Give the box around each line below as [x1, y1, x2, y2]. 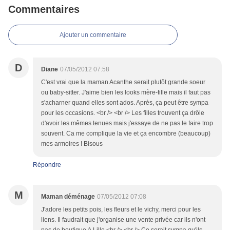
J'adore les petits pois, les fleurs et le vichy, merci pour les [41, 206, 201, 214]
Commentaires [8, 4, 80, 15]
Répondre [33, 161, 61, 169]
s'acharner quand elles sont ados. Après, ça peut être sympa [41, 99, 208, 107]
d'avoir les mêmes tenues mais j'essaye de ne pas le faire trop [41, 120, 213, 127]
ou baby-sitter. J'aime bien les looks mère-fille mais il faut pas [41, 89, 210, 97]
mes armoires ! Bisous [41, 140, 103, 148]
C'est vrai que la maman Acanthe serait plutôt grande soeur [41, 79, 205, 86]
